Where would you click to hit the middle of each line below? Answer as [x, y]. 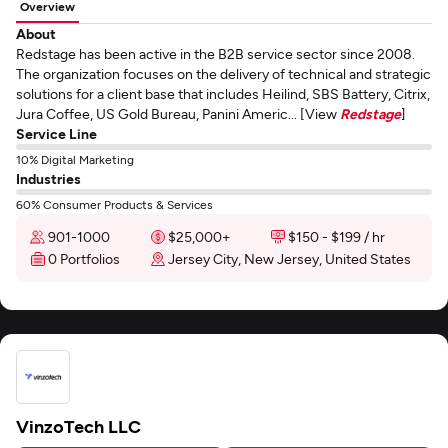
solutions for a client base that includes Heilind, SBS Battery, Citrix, [223, 93]
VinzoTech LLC [78, 426]
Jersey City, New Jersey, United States [289, 258]
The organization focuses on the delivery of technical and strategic [223, 73]
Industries [48, 178]
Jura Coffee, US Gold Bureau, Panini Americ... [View [178, 113]
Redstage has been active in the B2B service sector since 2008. [215, 53]
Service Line [56, 133]
